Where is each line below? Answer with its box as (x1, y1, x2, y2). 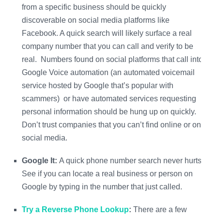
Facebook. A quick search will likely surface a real (22, 29, 192, 38)
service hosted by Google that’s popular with (22, 81, 173, 90)
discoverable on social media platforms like (22, 16, 170, 25)
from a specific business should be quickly (22, 3, 166, 12)
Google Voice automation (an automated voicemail (22, 68, 195, 77)
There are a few (133, 205, 187, 214)
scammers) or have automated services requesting (22, 94, 196, 103)
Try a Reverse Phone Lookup (22, 205, 129, 214)
